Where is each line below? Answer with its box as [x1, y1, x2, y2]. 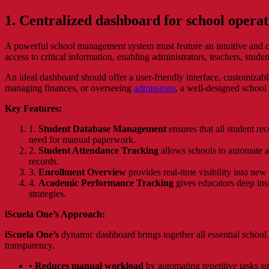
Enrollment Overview [38, 167, 126, 178]
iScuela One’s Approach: [5, 209, 105, 220]
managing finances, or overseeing [5, 83, 134, 94]
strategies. [29, 189, 66, 199]
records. [29, 156, 59, 167]
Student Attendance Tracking [38, 145, 159, 156]
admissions [134, 83, 175, 94]
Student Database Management [38, 124, 166, 134]
